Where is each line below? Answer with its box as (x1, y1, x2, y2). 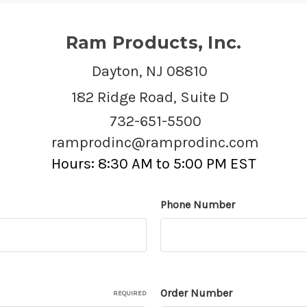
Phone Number (160, 197, 235, 211)
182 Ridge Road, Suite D (71, 88, 229, 106)
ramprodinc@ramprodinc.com (51, 133, 259, 151)
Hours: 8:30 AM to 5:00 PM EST (51, 154, 256, 173)
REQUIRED (113, 288, 147, 297)
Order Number (160, 286, 232, 299)
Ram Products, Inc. (65, 32, 242, 53)
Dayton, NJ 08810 (92, 62, 208, 80)
